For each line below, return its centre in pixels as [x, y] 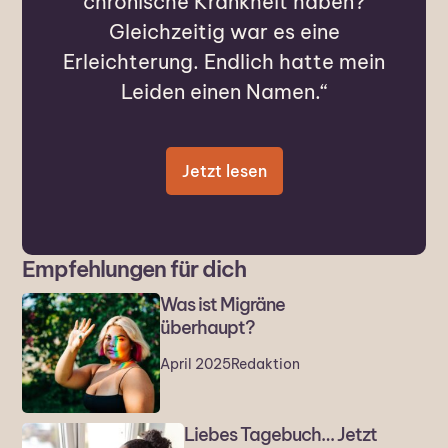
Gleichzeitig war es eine [224, 32]
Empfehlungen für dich [134, 269]
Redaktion [265, 364]
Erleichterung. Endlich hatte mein [224, 62]
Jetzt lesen [224, 171]
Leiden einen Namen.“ [224, 92]
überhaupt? [207, 328]
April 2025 [195, 364]
